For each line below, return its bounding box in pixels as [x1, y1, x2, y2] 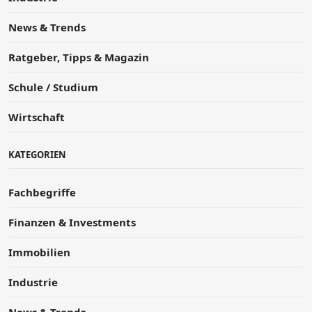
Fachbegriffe [8, 185, 76, 199]
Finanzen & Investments [8, 214, 136, 229]
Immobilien [8, 244, 70, 259]
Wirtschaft [8, 109, 65, 124]
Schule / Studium [8, 79, 98, 94]
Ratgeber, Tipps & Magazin [8, 49, 149, 64]
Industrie [8, 274, 58, 289]
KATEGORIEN [8, 148, 66, 161]
